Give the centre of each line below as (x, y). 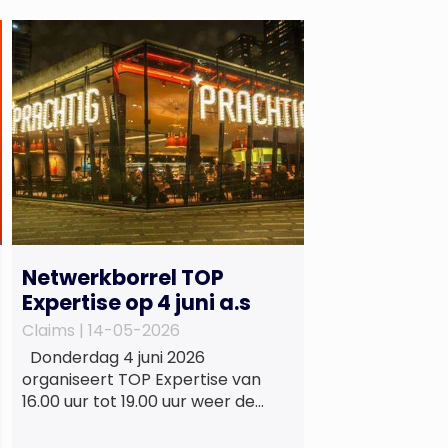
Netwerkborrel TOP (122, 277)
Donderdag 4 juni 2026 (113, 357)
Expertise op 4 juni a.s (140, 302)
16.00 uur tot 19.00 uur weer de (138, 401)
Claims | (54, 330)
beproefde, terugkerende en (134, 423)
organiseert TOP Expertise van (141, 379)
